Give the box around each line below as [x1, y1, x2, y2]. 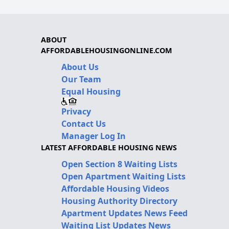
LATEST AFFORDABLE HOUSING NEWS [41, 143, 177, 153]
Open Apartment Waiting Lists [61, 171, 186, 182]
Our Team [61, 74, 101, 85]
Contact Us [61, 118, 106, 130]
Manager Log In [61, 130, 126, 142]
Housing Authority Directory [61, 195, 177, 207]
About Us [61, 61, 99, 73]
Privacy [61, 106, 91, 118]
